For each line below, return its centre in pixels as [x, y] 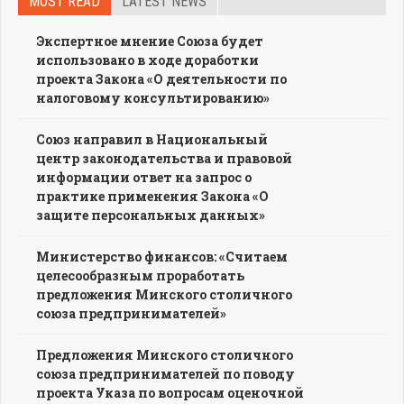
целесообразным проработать [140, 275]
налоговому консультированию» [153, 97]
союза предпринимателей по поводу [165, 373]
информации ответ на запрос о [144, 177]
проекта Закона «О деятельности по [161, 78]
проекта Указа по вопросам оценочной [170, 392]
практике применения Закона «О [152, 196]
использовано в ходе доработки [147, 60]
